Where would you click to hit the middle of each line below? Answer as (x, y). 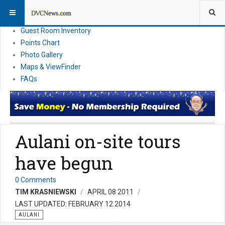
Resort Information (51, 7)
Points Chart (40, 43)
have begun (64, 163)
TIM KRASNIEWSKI (46, 192)
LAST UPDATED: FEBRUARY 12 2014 (73, 204)
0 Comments (36, 180)
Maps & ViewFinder (51, 67)
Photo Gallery (42, 55)
